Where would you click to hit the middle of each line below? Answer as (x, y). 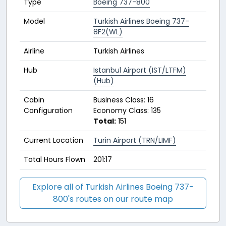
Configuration (48, 111)
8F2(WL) (108, 32)
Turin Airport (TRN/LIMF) (135, 140)
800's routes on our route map (113, 199)
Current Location (53, 140)
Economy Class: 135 (127, 111)
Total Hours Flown (54, 160)
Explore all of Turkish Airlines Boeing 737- (113, 187)
